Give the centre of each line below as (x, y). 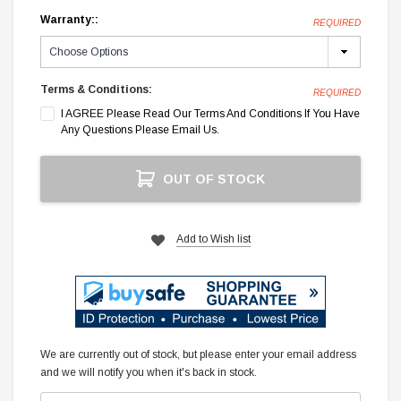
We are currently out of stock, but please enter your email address (198, 355)
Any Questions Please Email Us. (140, 130)
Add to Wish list (213, 239)
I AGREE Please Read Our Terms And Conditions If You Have (210, 114)
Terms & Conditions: (96, 90)
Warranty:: (69, 20)
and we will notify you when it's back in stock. (149, 373)
